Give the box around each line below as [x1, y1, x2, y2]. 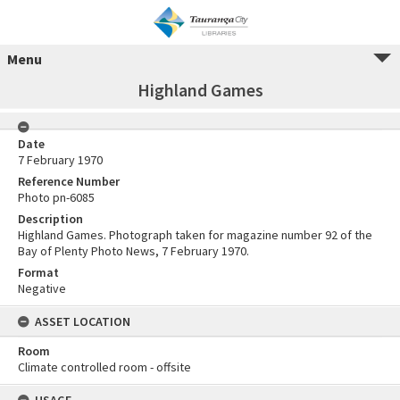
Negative [18, 280, 66, 296]
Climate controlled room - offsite [18, 359, 191, 375]
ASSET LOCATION [35, 313, 130, 329]
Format [18, 264, 59, 280]
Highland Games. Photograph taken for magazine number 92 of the [18, 227, 372, 243]
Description [18, 211, 83, 227]
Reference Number [18, 173, 120, 189]
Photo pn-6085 [18, 189, 95, 205]
